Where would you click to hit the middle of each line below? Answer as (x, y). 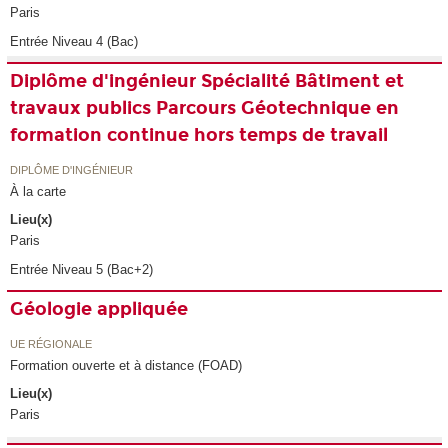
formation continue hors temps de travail (199, 135)
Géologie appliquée (99, 309)
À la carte (38, 191)
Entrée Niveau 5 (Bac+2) (82, 270)
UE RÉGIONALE (51, 343)
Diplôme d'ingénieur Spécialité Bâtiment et (207, 81)
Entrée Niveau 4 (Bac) (74, 42)
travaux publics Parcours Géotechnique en (205, 108)
